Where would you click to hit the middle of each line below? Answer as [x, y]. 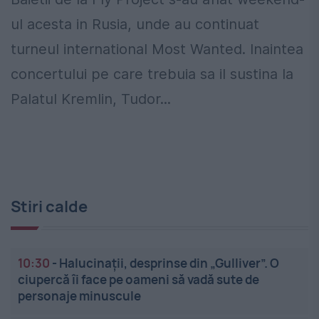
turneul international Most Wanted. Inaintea [157, 49]
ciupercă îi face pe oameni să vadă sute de [138, 280]
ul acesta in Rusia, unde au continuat [135, 25]
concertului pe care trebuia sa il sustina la [152, 74]
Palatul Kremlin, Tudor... [91, 99]
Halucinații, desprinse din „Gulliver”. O [169, 263]
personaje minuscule [79, 296]
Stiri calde [49, 207]
